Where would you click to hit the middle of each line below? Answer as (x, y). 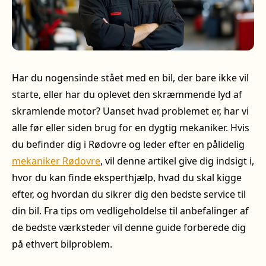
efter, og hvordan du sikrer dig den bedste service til (129, 194)
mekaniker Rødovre (56, 161)
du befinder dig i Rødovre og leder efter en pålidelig (128, 144)
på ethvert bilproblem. (62, 244)
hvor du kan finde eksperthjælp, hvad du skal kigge (127, 177)
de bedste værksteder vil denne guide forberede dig (129, 227)
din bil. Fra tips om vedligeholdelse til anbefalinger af (130, 210)
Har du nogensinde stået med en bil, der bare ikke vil (130, 77)
